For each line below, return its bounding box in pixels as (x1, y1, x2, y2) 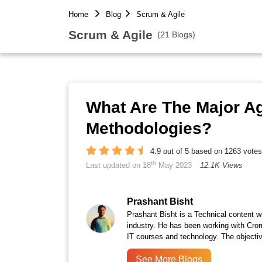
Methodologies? (86, 119, 212, 137)
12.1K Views (200, 161, 243, 170)
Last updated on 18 (86, 161, 151, 170)
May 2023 (156, 161, 192, 170)
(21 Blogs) (157, 29, 195, 39)
